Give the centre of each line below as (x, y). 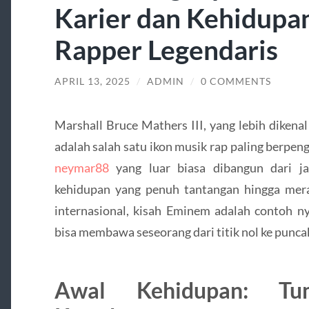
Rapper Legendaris (166, 50)
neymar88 (81, 167)
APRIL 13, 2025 (92, 82)
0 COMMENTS (236, 82)
